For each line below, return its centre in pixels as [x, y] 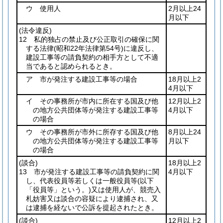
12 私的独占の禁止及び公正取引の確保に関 [89, 39]
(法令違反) [35, 30]
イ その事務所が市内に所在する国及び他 [92, 101]
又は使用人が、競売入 [126, 190]
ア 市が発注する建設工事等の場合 [82, 79]
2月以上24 [185, 8]
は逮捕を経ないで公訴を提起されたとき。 [92, 208]
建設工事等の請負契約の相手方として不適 [92, 57]
